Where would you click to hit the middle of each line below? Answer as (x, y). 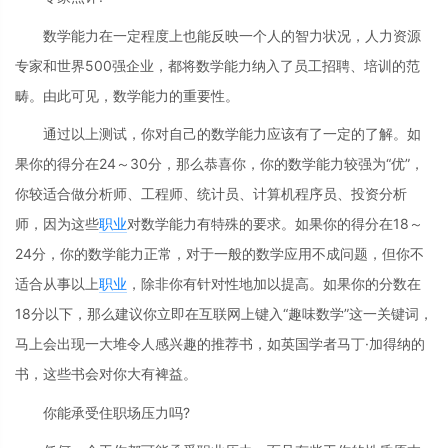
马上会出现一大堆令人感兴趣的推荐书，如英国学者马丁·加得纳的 (220, 344)
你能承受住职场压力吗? (116, 412)
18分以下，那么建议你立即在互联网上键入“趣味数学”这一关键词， (224, 314)
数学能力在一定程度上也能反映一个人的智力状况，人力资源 (232, 35)
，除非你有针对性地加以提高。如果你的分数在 (274, 284)
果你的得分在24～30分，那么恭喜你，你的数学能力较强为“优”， (219, 164)
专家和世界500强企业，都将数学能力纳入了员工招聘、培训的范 (217, 65)
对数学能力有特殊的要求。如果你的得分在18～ (275, 224)
